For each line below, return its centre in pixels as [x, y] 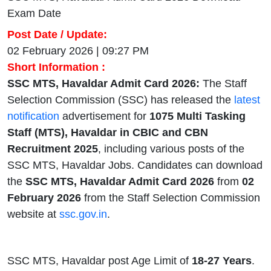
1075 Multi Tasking [196, 116]
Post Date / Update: [57, 35]
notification [33, 116]
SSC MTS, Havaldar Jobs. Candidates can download [135, 165]
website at [33, 214]
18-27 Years [220, 261]
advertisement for [103, 116]
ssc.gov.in [83, 214]
